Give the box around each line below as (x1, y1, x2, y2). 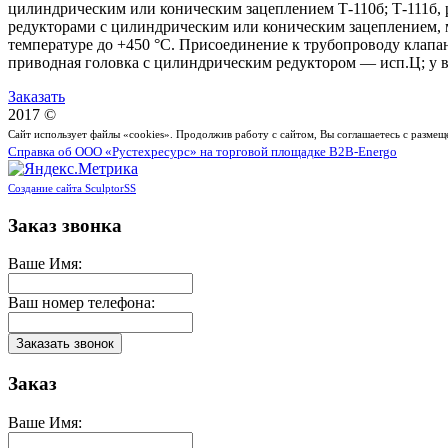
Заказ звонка (8, 214, 122, 236)
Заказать (8, 87, 65, 105)
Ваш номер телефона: (8, 294, 155, 312)
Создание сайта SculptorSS (8, 181, 136, 194)
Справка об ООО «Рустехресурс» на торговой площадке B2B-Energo (8, 144, 397, 159)
